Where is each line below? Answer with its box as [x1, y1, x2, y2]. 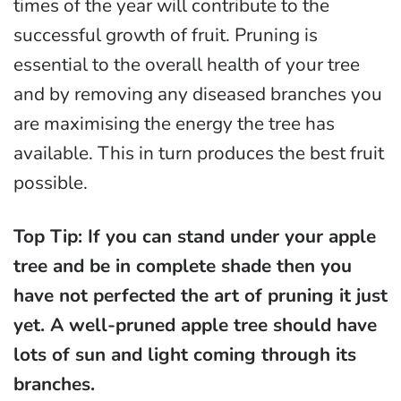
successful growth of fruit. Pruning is [13, 22, 318, 48]
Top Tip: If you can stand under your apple [13, 224, 376, 250]
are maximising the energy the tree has [13, 111, 335, 137]
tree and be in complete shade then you [13, 253, 352, 279]
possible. [13, 170, 88, 196]
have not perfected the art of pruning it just [13, 283, 388, 309]
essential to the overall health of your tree [13, 52, 360, 78]
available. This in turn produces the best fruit [13, 141, 384, 166]
